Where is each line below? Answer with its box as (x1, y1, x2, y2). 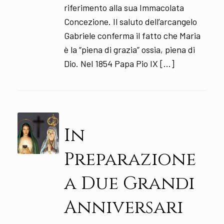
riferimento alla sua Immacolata (63, 2, 184, 13)
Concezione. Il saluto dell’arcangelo (63, 16, 197, 27)
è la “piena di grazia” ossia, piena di (63, 44, 195, 55)
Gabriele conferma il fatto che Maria (63, 30, 200, 41)
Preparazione (63, 147, 196, 171)
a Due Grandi (63, 171, 195, 195)
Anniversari (63, 195, 183, 219)
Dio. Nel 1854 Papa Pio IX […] (63, 58, 174, 69)
